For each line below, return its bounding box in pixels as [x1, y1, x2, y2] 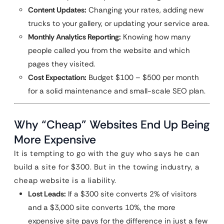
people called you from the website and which [28, 45, 190, 55]
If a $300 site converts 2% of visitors [66, 189, 197, 199]
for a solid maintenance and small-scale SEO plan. [28, 86, 205, 96]
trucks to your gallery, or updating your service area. [28, 18, 209, 28]
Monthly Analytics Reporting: [28, 32, 121, 42]
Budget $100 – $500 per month [86, 72, 199, 82]
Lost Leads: [28, 189, 66, 199]
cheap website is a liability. [14, 175, 116, 185]
